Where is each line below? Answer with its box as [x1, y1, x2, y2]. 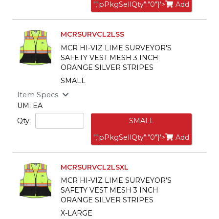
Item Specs [17, 90, 58, 99]
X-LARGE [61, 209, 92, 218]
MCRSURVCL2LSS [61, 30, 124, 39]
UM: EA [17, 101, 43, 110]
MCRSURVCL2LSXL [61, 162, 129, 172]
